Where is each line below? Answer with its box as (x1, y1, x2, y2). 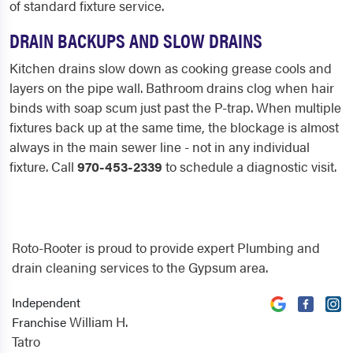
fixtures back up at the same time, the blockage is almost (9, 117, 339, 137)
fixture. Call (9, 157, 77, 176)
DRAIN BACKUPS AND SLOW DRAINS (9, 26, 262, 54)
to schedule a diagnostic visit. (162, 157, 336, 176)
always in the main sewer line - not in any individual (9, 137, 310, 157)
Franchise (12, 313, 69, 332)
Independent (12, 293, 80, 312)
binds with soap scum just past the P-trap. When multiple (9, 98, 341, 117)
